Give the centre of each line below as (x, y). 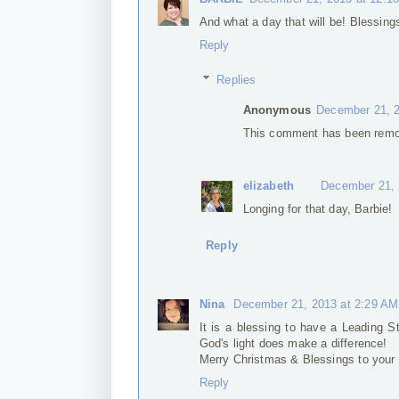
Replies (236, 79)
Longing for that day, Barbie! (318, 209)
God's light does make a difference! (293, 343)
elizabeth (269, 186)
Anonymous (277, 110)
